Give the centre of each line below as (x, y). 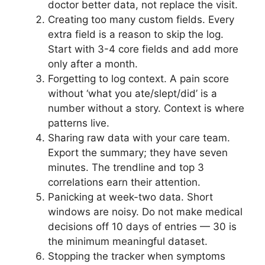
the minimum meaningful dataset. (128, 242)
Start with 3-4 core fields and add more (143, 49)
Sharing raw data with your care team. (139, 138)
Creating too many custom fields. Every (141, 20)
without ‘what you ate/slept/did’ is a (132, 94)
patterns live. (79, 123)
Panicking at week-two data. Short (130, 197)
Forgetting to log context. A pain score (138, 79)
